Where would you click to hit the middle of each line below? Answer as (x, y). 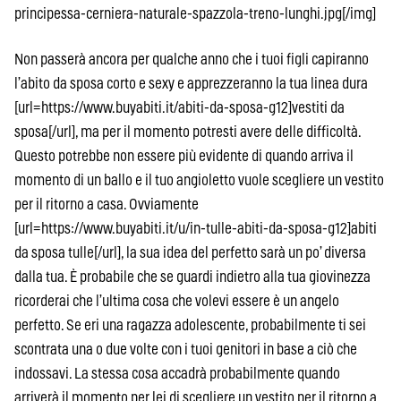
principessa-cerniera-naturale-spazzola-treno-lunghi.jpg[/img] (195, 13)
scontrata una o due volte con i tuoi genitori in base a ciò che (186, 349)
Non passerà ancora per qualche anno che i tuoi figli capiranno (192, 59)
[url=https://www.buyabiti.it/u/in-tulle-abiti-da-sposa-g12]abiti (196, 228)
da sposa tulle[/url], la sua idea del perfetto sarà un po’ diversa (190, 252)
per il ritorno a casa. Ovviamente (107, 204)
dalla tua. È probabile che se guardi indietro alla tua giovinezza (192, 277)
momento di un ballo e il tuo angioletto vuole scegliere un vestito (199, 180)
